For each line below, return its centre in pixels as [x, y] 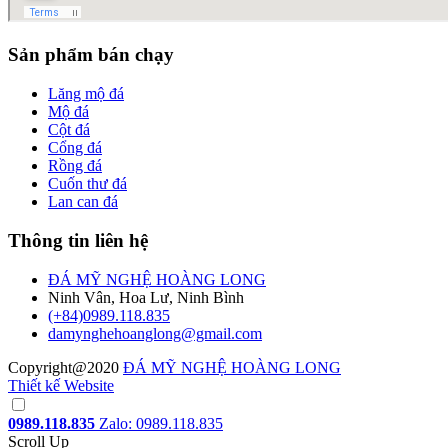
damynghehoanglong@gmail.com [155, 333]
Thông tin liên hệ [78, 240]
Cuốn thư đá [87, 184]
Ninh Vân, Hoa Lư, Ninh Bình [146, 297]
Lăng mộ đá [86, 94]
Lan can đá [83, 202]
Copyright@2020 [65, 367]
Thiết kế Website [61, 385]
